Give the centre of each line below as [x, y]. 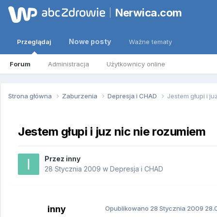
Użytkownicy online [136, 64]
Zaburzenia [80, 96]
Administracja [69, 64]
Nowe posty [90, 41]
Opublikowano [128, 209]
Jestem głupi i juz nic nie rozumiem [112, 131]
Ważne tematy [150, 42]
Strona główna [31, 96]
